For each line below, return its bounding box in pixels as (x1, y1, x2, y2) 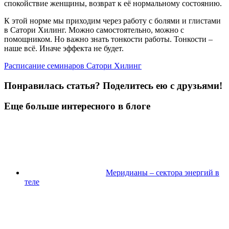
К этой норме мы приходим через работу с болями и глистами (4, 16, 221, 25)
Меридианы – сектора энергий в (106, 168, 219, 177)
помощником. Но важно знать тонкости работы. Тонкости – (4, 34, 213, 43)
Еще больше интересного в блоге (4, 101, 150, 112)
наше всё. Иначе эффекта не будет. (4, 43, 124, 53)
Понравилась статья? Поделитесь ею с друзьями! (4, 80, 222, 91)
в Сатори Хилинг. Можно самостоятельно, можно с (4, 25, 184, 34)
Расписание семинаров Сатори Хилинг (4, 61, 142, 70)
